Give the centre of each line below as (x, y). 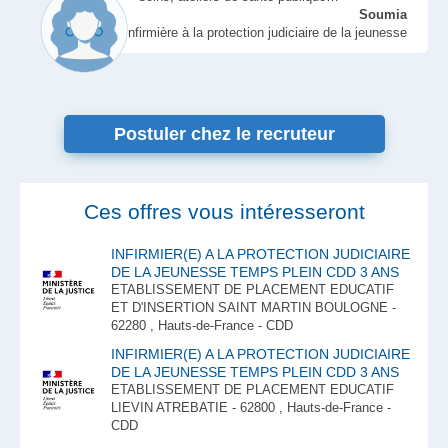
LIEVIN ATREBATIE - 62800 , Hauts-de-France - (251, 407)
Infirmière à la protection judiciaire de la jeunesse (265, 32)
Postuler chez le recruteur (224, 134)
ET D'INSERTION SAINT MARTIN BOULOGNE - (253, 307)
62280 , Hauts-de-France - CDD (202, 325)
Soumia (383, 14)
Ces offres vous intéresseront (224, 211)
